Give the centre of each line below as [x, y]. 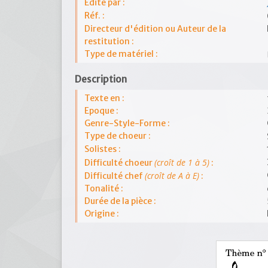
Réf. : [95, 16]
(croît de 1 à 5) [182, 162]
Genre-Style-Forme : [127, 123]
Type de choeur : [118, 136]
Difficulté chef [115, 176]
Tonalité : [104, 188]
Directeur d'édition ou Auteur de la [155, 29]
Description [101, 79]
